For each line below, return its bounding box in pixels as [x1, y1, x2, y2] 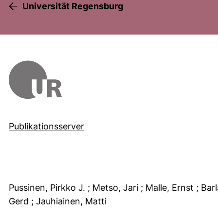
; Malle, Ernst [141, 182, 196, 193]
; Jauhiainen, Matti [31, 196, 109, 206]
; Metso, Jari [88, 182, 141, 193]
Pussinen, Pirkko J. [9, 182, 88, 193]
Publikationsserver [9, 121, 84, 131]
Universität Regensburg [22, 1, 123, 11]
